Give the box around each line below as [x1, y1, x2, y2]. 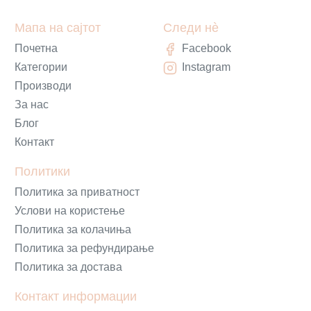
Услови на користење [15, 204, 125, 217]
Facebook [182, 42, 231, 54]
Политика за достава [15, 260, 122, 273]
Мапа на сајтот [15, 20, 101, 35]
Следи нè [162, 20, 219, 35]
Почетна [15, 42, 58, 54]
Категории [15, 60, 67, 73]
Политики [15, 164, 70, 178]
